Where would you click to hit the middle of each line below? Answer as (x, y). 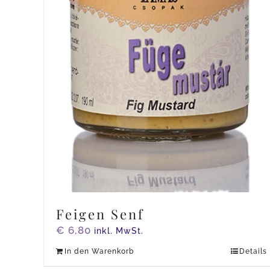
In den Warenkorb (99, 251)
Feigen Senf (100, 214)
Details (253, 251)
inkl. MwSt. (119, 231)
